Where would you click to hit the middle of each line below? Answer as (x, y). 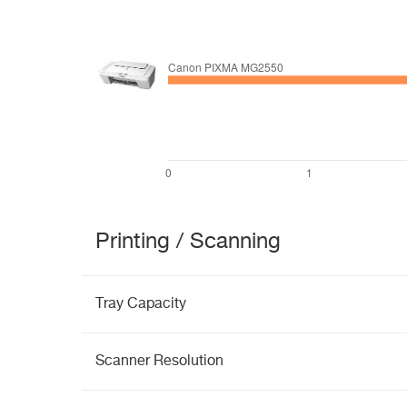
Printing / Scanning (188, 242)
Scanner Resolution (159, 362)
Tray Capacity (141, 304)
